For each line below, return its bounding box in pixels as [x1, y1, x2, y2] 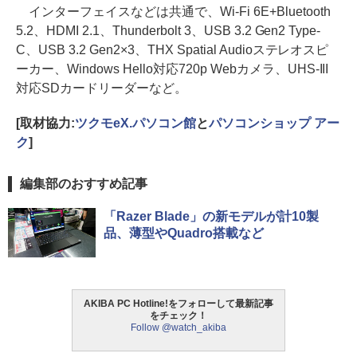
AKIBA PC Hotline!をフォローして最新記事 [84, 298, 273, 310]
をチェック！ [150, 310, 207, 322]
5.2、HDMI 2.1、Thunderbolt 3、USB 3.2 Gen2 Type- [16, 24, 321, 38]
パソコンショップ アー [208, 116, 339, 131]
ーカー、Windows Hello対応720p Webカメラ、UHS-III [16, 62, 329, 76]
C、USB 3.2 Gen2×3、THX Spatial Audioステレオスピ [16, 43, 329, 57]
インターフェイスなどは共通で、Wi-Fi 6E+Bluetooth [16, 5, 331, 19]
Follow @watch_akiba [131, 322, 226, 334]
